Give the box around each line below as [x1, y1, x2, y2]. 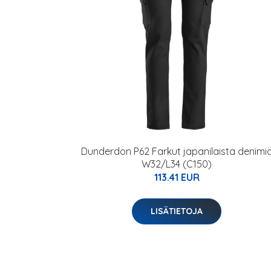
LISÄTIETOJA [151, 206, 203, 217]
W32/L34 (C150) [142, 158, 212, 170]
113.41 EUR [154, 171, 200, 183]
